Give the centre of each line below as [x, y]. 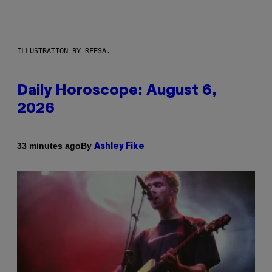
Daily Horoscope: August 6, [117, 91]
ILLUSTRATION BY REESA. [64, 51]
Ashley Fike [119, 146]
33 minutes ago [49, 146]
